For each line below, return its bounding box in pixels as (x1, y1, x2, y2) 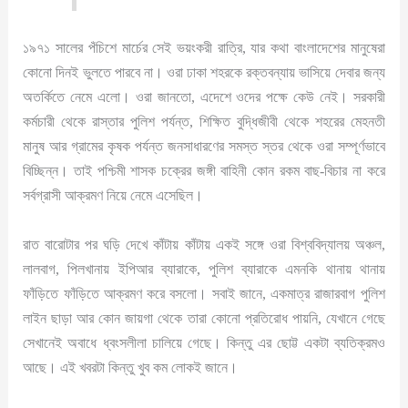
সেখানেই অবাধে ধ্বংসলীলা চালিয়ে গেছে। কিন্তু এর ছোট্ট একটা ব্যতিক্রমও (23, 333, 385, 352)
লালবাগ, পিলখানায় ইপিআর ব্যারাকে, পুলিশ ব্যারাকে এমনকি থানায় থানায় (23, 260, 385, 278)
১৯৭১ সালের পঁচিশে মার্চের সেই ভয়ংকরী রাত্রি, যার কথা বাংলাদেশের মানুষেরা (23, 39, 385, 57)
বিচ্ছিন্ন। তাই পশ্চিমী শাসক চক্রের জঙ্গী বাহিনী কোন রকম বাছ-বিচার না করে (23, 162, 385, 180)
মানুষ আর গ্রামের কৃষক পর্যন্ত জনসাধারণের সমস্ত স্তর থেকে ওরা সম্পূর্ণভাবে (23, 138, 385, 156)
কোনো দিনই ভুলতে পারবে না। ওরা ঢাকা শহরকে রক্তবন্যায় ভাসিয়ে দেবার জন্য (23, 64, 385, 82)
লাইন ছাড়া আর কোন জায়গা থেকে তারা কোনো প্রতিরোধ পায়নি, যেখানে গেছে (23, 309, 385, 327)
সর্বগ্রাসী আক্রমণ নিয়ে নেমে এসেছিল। (23, 187, 204, 205)
